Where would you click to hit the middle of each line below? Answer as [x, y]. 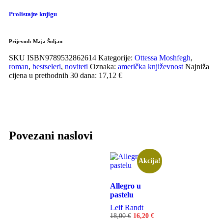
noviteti [76, 67]
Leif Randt [127, 207]
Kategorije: [115, 58]
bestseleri [47, 67]
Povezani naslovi [51, 136]
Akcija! [149, 161]
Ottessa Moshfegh [163, 58]
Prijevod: [21, 41]
